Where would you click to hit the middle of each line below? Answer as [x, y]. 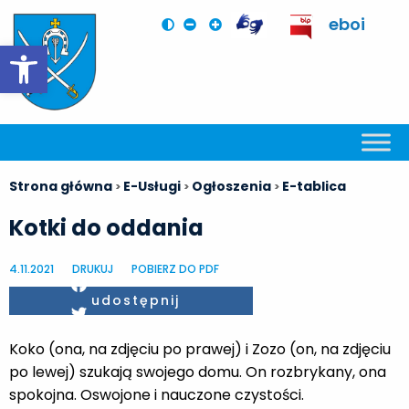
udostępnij [136, 300]
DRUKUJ [93, 268]
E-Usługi [152, 186]
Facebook [134, 281]
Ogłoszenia [231, 186]
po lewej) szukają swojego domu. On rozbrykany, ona [198, 372]
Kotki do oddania [106, 227]
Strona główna [61, 186]
